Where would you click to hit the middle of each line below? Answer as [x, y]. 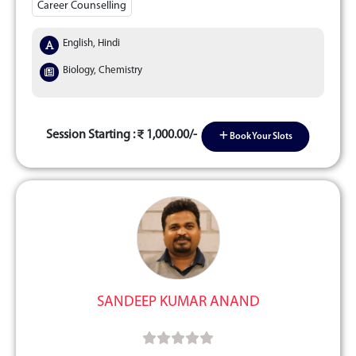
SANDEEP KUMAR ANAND [178, 302]
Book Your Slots [260, 137]
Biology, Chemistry [103, 70]
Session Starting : [92, 135]
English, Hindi [91, 43]
